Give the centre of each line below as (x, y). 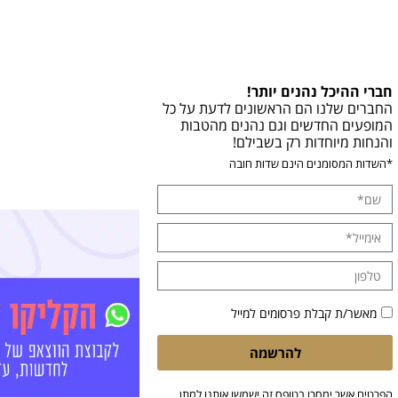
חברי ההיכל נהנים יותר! (320, 92)
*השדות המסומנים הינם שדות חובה (311, 164)
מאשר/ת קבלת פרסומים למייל (304, 314)
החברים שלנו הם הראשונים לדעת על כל (278, 109)
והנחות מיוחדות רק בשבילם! (313, 143)
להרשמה (275, 352)
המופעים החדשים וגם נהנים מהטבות (287, 126)
